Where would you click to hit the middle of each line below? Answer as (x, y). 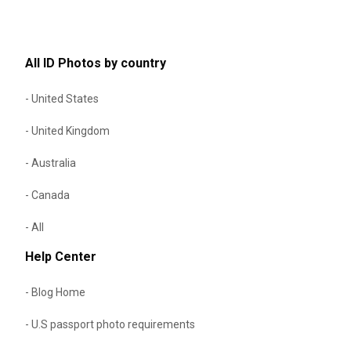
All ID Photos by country (96, 63)
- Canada (47, 195)
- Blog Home (55, 292)
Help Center (61, 256)
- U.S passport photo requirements (110, 324)
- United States (62, 98)
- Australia (51, 163)
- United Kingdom (67, 130)
